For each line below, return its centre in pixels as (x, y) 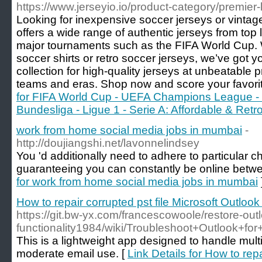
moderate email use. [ (72, 254)
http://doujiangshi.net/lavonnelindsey (108, 143)
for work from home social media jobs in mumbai (137, 182)
